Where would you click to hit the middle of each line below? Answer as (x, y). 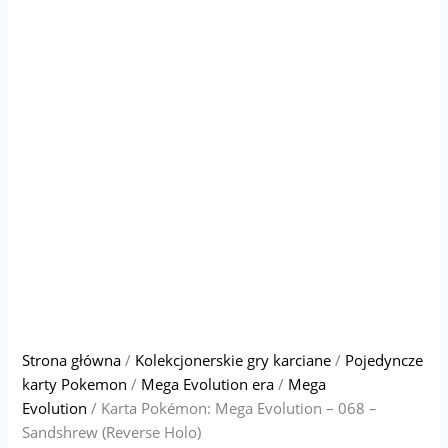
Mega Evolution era (208, 384)
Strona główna (72, 360)
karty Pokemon (75, 384)
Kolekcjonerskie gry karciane (233, 360)
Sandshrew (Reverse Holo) (112, 432)
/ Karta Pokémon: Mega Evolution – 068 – (232, 408)
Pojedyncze (384, 360)
